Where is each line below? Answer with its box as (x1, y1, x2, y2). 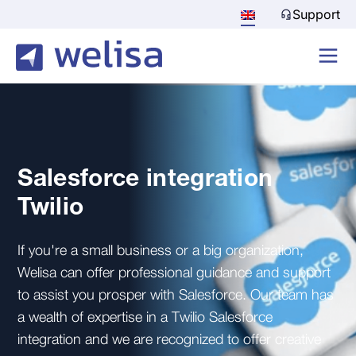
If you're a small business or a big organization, (17, 244, 304, 259)
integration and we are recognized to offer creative (17, 333, 322, 348)
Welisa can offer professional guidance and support (17, 266, 331, 281)
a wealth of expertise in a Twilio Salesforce (17, 311, 273, 326)
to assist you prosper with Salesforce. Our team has (17, 288, 335, 304)
